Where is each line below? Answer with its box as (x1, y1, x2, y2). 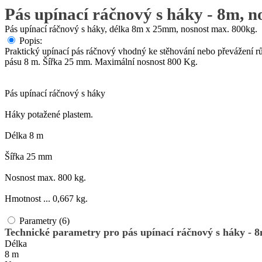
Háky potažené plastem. (5, 109, 93, 119)
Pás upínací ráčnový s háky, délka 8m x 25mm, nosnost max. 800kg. (5, 24, 257, 34)
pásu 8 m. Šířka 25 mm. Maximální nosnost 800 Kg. (5, 57, 198, 67)
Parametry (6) (19, 216, 70, 226)
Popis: (19, 36, 42, 46)
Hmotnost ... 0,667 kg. (5, 194, 88, 204)
